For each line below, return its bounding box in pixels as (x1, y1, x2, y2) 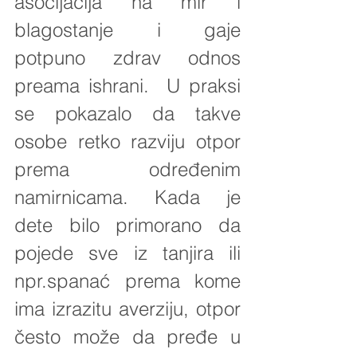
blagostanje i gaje (14, 18, 241, 41)
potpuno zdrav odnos (14, 45, 241, 69)
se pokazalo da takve (14, 101, 241, 125)
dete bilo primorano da (14, 213, 241, 237)
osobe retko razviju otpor (14, 129, 241, 153)
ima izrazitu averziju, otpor (14, 296, 241, 320)
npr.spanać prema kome (14, 269, 241, 292)
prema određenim (14, 157, 241, 181)
